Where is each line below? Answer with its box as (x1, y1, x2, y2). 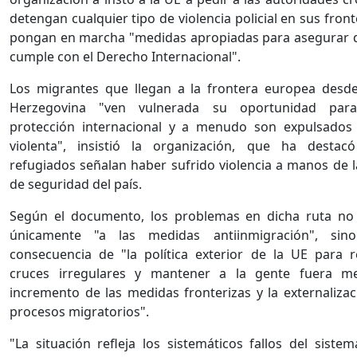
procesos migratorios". (10, 303, 149, 321)
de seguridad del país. (10, 175, 142, 194)
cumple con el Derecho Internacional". (10, 48, 241, 66)
